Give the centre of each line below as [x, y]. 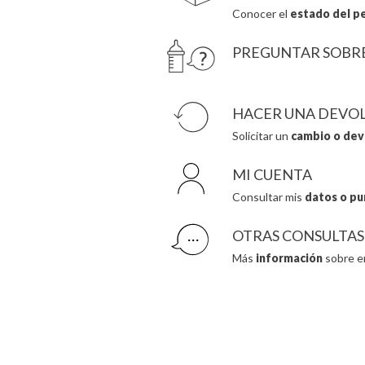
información [289, 257]
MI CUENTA [272, 174]
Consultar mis [268, 196]
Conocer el [261, 13]
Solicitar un [261, 135]
